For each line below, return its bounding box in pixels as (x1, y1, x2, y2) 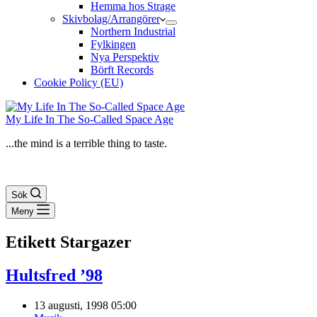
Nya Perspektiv (91, 51, 159, 63)
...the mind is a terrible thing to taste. (6, 137, 167, 149)
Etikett (6, 232, 56, 251)
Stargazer (56, 232, 132, 251)
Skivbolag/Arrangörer (62, 13, 160, 25)
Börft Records (91, 64, 154, 76)
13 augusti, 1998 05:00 (34, 299, 137, 311)
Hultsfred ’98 (6, 265, 103, 284)
